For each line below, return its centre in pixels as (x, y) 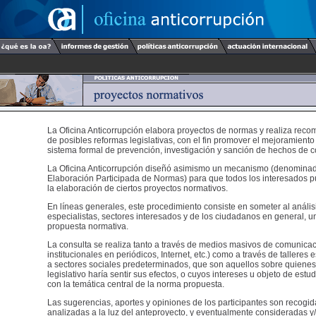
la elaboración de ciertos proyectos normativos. (138, 188)
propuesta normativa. (88, 226)
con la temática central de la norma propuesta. (136, 284)
